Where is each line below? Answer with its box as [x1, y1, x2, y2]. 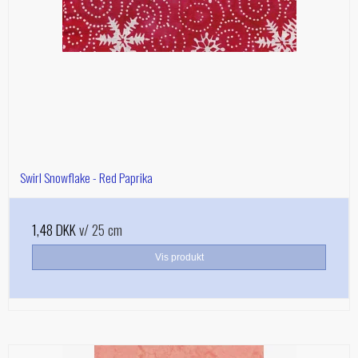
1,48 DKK [32, 219, 76, 241]
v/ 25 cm [76, 219, 122, 241]
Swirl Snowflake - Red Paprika [20, 168, 153, 188]
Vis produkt [154, 252, 204, 264]
